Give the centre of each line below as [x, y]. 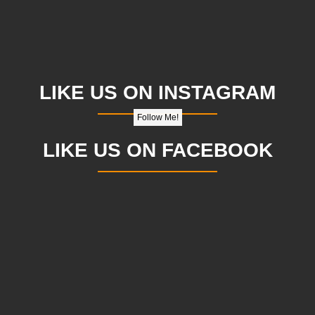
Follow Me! [157, 117]
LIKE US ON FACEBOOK [157, 150]
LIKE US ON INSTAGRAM [157, 92]
